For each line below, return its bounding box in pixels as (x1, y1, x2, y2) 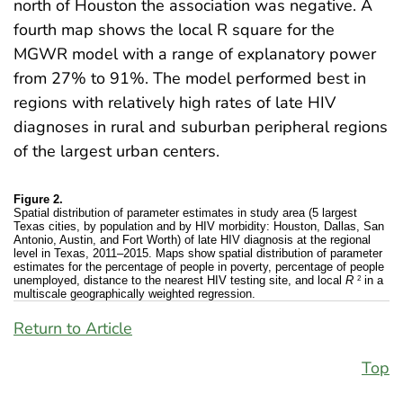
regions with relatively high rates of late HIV (13, 92, 336, 114)
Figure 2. (13, 193, 63, 207)
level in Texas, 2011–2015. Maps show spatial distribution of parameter (13, 246, 382, 261)
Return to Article (13, 318, 132, 340)
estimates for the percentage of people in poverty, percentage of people (13, 260, 384, 274)
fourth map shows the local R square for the (13, 19, 335, 41)
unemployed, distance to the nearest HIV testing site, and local (13, 273, 345, 288)
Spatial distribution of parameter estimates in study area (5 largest (13, 206, 357, 220)
